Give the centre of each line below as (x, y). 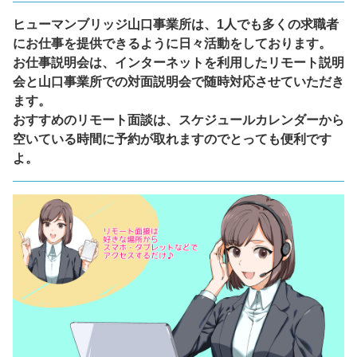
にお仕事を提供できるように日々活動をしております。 (172, 44)
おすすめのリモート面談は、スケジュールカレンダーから (178, 120)
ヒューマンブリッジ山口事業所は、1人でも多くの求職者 (176, 25)
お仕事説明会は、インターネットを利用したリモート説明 (178, 63)
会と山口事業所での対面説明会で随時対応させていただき (178, 82)
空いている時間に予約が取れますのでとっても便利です (172, 139)
